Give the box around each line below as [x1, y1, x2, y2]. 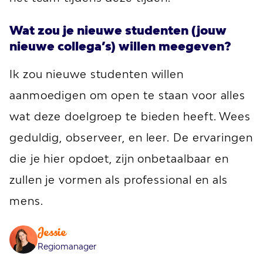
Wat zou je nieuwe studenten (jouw [9, 23, 227, 37]
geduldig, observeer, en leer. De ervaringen [9, 131, 253, 144]
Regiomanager [38, 241, 96, 251]
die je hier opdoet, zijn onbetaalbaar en [9, 152, 229, 165]
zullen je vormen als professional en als [9, 173, 228, 186]
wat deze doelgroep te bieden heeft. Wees [9, 110, 251, 123]
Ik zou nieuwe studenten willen [9, 68, 184, 80]
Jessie [38, 229, 66, 238]
